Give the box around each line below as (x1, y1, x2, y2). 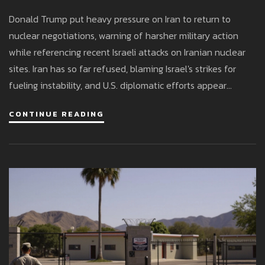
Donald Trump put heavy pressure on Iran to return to (9, 12, 231, 27)
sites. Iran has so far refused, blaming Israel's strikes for (9, 62, 236, 76)
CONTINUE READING (9, 108, 104, 120)
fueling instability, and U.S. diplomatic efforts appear (9, 78, 227, 93)
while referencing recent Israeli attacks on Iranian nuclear (9, 45, 245, 60)
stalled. (9, 95, 39, 109)
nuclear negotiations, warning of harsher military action (9, 28, 238, 43)
